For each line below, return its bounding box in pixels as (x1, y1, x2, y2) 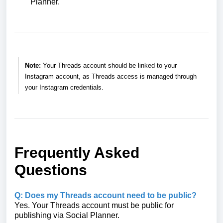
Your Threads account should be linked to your (40, 62, 177, 70)
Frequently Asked (14, 144, 139, 161)
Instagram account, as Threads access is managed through (24, 73, 197, 81)
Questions (14, 162, 87, 179)
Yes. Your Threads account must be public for (14, 201, 174, 210)
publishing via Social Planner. (14, 211, 119, 220)
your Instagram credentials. (24, 84, 104, 92)
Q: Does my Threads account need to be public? (14, 191, 197, 200)
